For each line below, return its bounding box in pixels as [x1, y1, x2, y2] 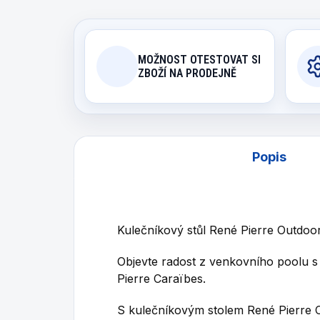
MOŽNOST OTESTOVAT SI [138, 52, 261, 66]
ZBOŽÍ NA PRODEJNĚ [138, 66, 236, 80]
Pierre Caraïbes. [117, 271, 206, 286]
